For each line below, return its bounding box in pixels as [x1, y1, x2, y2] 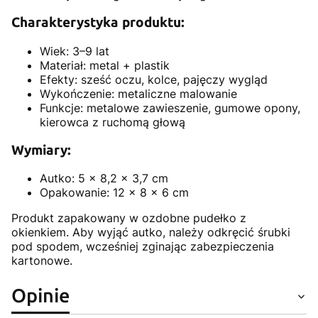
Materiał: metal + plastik [40, 57, 170, 72]
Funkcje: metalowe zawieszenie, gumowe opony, [40, 100, 300, 115]
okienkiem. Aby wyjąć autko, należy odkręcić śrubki [11, 225, 290, 240]
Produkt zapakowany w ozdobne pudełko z [11, 211, 246, 226]
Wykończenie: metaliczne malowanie [40, 86, 237, 101]
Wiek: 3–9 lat [40, 43, 109, 58]
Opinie [11, 285, 70, 307]
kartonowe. [11, 253, 72, 268]
